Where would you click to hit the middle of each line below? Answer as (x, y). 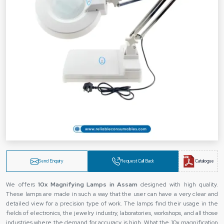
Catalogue (204, 161)
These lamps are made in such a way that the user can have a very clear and (112, 194)
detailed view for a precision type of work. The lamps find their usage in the (112, 203)
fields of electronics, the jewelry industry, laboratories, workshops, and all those (112, 213)
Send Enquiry (51, 161)
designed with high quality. (179, 184)
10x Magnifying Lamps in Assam (89, 184)
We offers (22, 184)
